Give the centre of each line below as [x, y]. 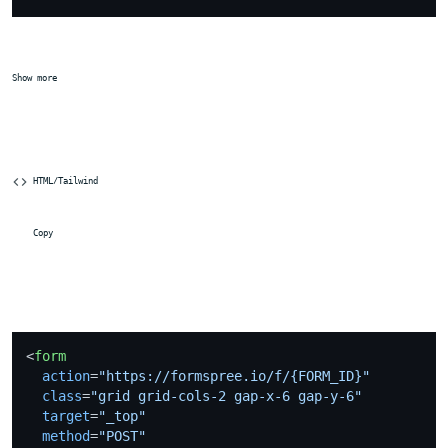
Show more [34, 77]
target [66, 415]
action [66, 375]
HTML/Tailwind [63, 180]
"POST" [122, 435]
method [66, 435]
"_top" [122, 415]
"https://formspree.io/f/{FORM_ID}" [234, 375]
